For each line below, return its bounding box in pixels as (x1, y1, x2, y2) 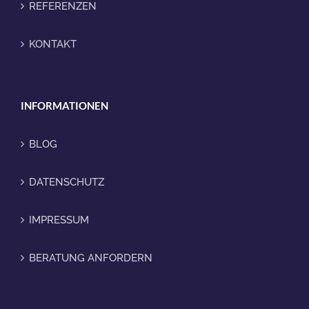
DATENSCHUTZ (29, 176, 104, 188)
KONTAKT (29, 38, 77, 50)
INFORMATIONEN (21, 99, 108, 112)
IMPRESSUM (29, 214, 89, 226)
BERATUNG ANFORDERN (29, 252, 152, 264)
